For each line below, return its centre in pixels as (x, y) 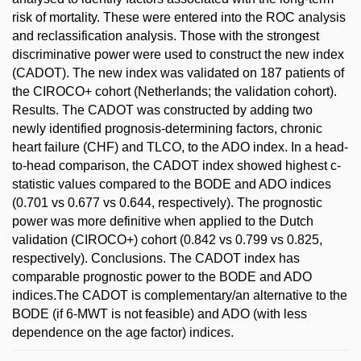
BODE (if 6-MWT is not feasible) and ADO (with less (160, 313)
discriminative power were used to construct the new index (178, 54)
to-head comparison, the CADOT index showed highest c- (176, 165)
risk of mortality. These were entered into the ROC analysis (179, 17)
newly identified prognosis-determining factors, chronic (167, 128)
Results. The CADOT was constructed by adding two (162, 110)
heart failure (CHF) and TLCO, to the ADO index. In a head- (180, 147)
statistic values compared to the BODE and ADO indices (172, 184)
